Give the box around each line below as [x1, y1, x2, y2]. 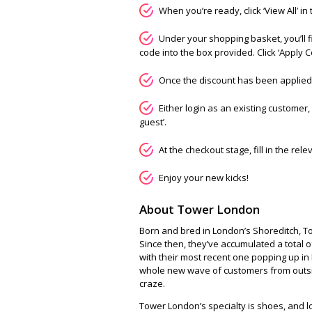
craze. [139, 276, 165, 290]
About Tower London [139, 201, 260, 217]
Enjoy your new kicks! [159, 171, 249, 184]
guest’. [139, 116, 166, 128]
